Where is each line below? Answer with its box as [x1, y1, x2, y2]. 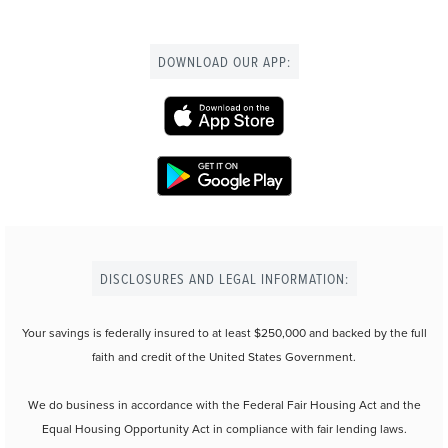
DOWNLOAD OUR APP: [157, 51, 291, 71]
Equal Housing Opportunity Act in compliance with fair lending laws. [41, 419, 407, 438]
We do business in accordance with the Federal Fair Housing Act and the [27, 395, 421, 414]
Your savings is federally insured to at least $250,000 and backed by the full [21, 323, 427, 342]
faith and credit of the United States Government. [92, 347, 356, 366]
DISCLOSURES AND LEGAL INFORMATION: [99, 268, 349, 288]
